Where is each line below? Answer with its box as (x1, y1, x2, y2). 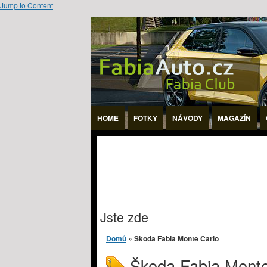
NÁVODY (172, 113, 203, 123)
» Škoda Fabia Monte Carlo (126, 233, 219, 244)
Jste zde (100, 207, 148, 226)
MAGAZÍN (218, 113, 251, 123)
